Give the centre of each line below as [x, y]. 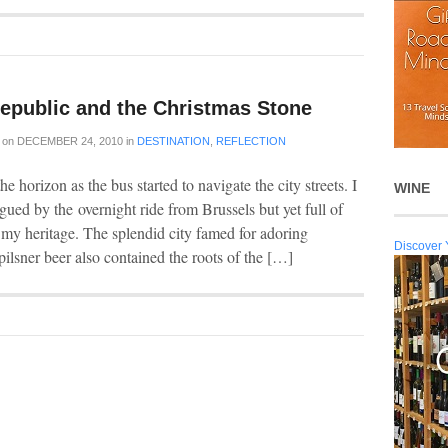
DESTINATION [173, 141]
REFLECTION [251, 141]
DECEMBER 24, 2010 [68, 141]
